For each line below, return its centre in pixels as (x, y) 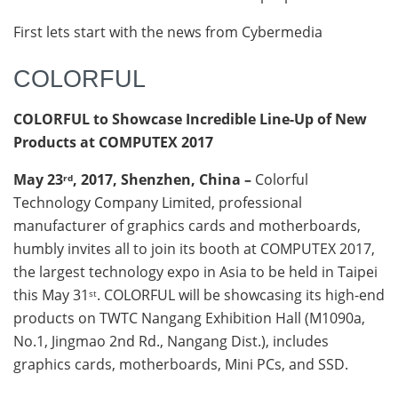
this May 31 (51, 295)
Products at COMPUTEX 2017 (113, 142)
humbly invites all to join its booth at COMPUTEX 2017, (194, 248)
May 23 (38, 179)
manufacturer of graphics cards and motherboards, (187, 225)
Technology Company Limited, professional (158, 202)
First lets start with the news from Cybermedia (168, 32)
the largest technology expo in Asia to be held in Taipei (195, 271)
